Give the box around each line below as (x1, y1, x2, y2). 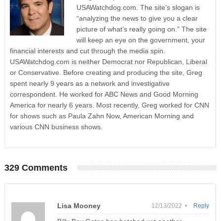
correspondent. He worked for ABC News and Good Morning (9, 90, 198, 99)
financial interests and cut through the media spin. (9, 47, 165, 55)
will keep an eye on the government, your (76, 36, 205, 44)
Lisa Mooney (57, 202, 101, 210)
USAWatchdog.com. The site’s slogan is (76, 3, 200, 12)
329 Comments (4, 163, 68, 173)
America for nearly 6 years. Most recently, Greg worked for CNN (9, 101, 209, 110)
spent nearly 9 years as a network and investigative (9, 79, 170, 88)
